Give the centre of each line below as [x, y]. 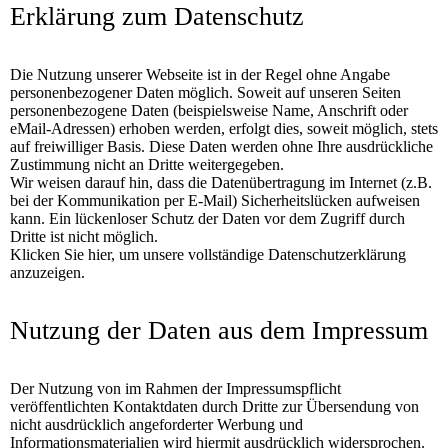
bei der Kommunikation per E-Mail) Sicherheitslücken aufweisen [215, 201]
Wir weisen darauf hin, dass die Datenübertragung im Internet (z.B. [221, 183]
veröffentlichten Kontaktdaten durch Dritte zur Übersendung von [214, 407]
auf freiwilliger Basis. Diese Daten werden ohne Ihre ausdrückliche [221, 147]
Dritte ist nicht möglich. [84, 237]
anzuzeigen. [47, 273]
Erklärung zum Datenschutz [157, 17]
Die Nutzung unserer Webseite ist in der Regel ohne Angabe [200, 75]
